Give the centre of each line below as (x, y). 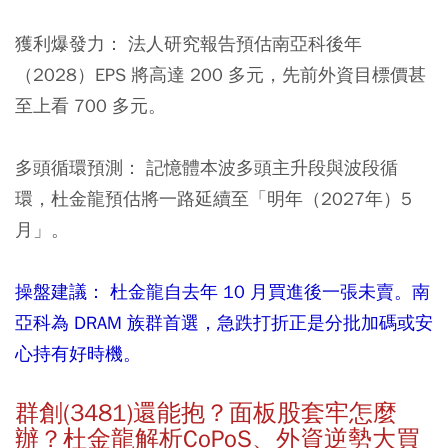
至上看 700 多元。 (90, 105)
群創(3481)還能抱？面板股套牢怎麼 (206, 412)
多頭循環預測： (78, 167)
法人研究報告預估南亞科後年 (245, 43)
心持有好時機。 (78, 353)
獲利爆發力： (71, 43)
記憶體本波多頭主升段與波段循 (269, 167)
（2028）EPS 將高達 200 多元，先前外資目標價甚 (220, 74)
